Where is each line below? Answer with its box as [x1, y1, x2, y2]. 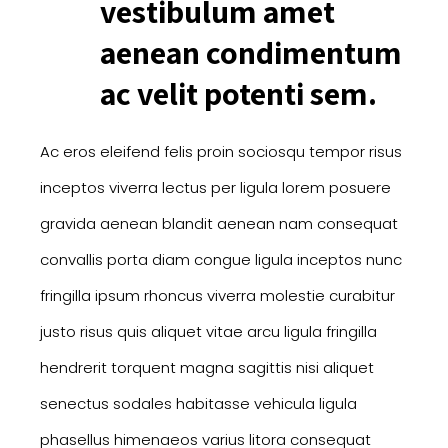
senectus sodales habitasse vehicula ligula [40, 393, 357, 415]
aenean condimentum [100, 31, 402, 74]
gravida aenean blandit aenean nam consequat [40, 213, 398, 235]
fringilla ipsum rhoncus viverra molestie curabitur [40, 285, 395, 307]
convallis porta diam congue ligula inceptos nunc [40, 249, 402, 271]
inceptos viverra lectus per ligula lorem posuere [40, 177, 391, 199]
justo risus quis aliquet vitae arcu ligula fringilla [40, 321, 377, 343]
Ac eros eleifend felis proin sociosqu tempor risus [40, 141, 402, 163]
